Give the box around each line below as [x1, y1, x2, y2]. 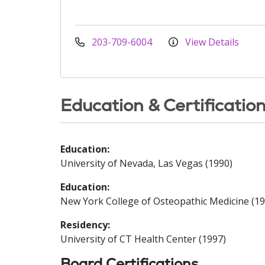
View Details [183, 35, 239, 49]
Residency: [60, 218, 110, 231]
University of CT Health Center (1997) [60, 232, 226, 245]
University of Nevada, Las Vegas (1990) [60, 157, 232, 170]
